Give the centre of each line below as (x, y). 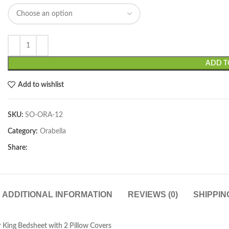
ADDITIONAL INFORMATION (57, 194)
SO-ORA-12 (44, 115)
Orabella (53, 131)
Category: (23, 131)
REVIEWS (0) (153, 194)
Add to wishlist (41, 85)
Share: (18, 148)
